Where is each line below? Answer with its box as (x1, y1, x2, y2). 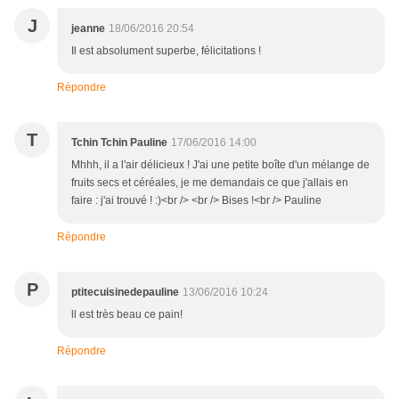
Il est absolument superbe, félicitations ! (71, 45, 261, 58)
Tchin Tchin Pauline (71, 136, 167, 150)
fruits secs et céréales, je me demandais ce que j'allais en (71, 176, 348, 190)
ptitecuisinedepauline (71, 286, 179, 299)
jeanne (71, 22, 105, 36)
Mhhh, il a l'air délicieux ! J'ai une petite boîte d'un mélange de (71, 159, 370, 172)
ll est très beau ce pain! (71, 308, 183, 322)
